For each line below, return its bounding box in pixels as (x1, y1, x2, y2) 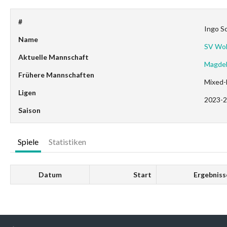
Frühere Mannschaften (18, 70, 94, 79)
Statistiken (49, 137, 86, 146)
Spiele (18, 137, 39, 146)
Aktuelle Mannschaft (18, 53, 89, 61)
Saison (18, 106, 41, 115)
